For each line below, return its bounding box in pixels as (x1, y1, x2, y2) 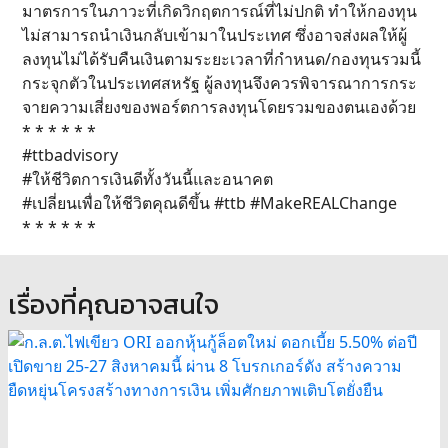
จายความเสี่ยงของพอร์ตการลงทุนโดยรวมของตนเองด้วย (22, 96, 416, 118)
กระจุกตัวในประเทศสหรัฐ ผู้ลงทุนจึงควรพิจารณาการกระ (22, 72, 417, 94)
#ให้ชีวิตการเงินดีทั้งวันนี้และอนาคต (22, 168, 273, 190)
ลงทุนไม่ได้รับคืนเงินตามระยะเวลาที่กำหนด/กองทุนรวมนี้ (22, 48, 421, 70)
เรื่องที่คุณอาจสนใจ (8, 284, 219, 325)
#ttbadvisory (22, 144, 118, 166)
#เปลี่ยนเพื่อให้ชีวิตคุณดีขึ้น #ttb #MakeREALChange (22, 192, 397, 214)
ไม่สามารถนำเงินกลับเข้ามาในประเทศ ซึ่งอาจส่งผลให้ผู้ (22, 24, 407, 46)
